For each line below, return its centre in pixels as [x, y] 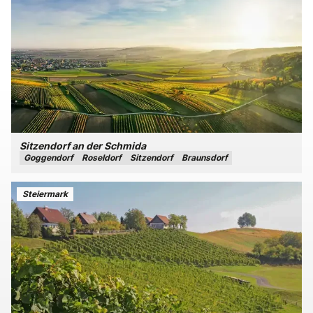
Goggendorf [49, 158]
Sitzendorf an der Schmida [83, 146]
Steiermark [45, 194]
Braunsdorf [205, 158]
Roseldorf [102, 158]
